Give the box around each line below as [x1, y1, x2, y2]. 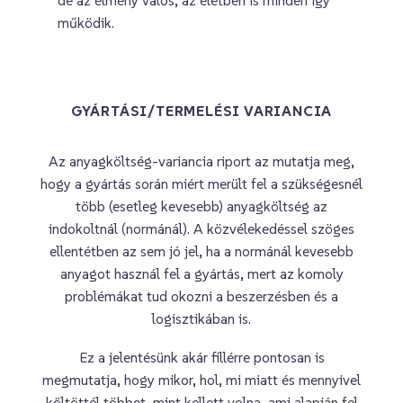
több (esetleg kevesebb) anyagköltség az [76, 197, 327, 216]
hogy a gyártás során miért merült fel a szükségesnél [40, 175, 363, 193]
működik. [58, 13, 115, 31]
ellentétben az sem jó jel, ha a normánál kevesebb [49, 242, 354, 261]
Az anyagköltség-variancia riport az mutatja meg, [49, 152, 354, 171]
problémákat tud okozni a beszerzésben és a [65, 287, 338, 306]
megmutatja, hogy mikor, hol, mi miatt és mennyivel [42, 371, 361, 390]
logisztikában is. [152, 309, 251, 328]
